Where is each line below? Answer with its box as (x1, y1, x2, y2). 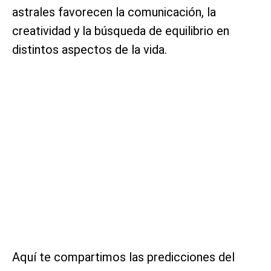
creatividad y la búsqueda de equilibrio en (12, 23, 229, 38)
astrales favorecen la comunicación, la (12, 4, 216, 19)
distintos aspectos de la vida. (12, 42, 167, 57)
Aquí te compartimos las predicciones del (12, 249, 235, 264)
